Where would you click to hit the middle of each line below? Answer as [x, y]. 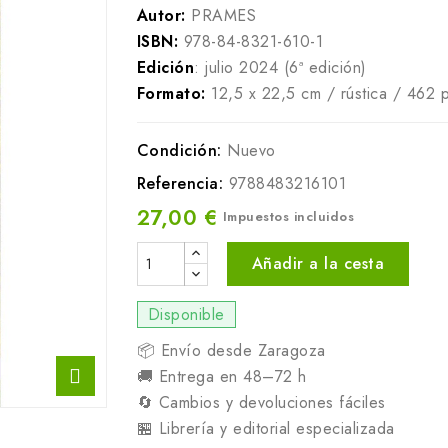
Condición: [179, 150]
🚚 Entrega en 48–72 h [221, 376]
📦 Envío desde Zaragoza [231, 350]
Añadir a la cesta [317, 263]
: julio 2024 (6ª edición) [280, 67]
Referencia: [179, 183]
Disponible [186, 314]
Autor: [161, 15]
